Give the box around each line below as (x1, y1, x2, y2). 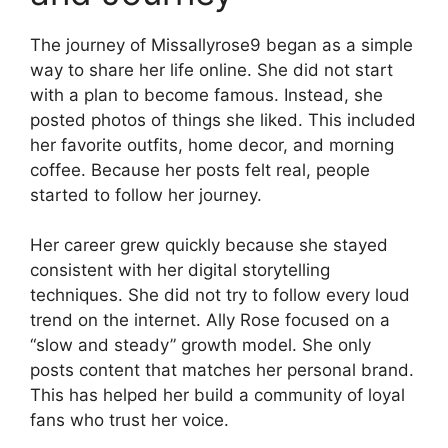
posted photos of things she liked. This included (30, 109, 416, 130)
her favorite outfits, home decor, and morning (30, 134, 394, 155)
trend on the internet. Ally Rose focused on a (30, 310, 390, 330)
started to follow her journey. (30, 184, 262, 205)
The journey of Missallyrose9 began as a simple (30, 34, 413, 55)
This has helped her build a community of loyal (30, 385, 405, 405)
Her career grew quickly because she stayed (30, 235, 388, 255)
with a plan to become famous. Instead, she (30, 84, 383, 105)
